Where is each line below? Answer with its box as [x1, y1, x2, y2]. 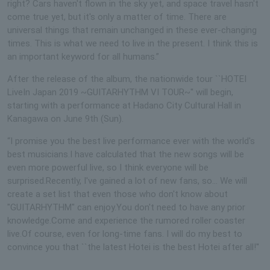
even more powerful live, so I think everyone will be [7, 162, 209, 173]
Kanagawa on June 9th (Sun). [7, 113, 124, 124]
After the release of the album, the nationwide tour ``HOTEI [7, 73, 246, 84]
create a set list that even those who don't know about [7, 188, 228, 199]
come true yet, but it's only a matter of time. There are [7, 11, 227, 22]
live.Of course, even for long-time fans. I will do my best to [7, 228, 242, 239]
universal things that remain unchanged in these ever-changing [7, 24, 257, 36]
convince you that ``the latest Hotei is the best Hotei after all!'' [7, 241, 259, 253]
